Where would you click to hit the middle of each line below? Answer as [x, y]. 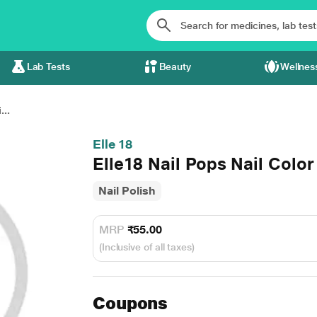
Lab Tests [48, 67]
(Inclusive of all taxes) [146, 247]
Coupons [130, 303]
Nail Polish [127, 191]
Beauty [175, 67]
